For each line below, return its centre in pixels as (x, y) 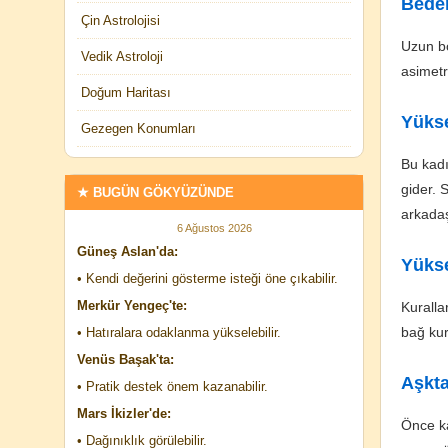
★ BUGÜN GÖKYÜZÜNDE (155, 192)
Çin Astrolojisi (120, 20)
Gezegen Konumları (138, 128)
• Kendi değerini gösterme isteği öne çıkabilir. (207, 278)
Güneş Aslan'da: (127, 251)
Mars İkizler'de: (124, 413)
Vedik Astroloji (122, 56)
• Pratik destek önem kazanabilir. (172, 386)
